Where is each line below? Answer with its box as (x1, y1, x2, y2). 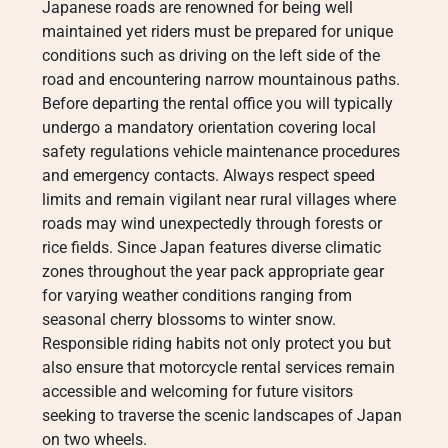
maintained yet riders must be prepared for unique (42, 22, 393, 41)
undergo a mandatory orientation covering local (42, 118, 376, 137)
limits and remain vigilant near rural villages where (42, 190, 396, 209)
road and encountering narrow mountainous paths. (42, 70, 400, 89)
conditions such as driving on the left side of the (42, 46, 380, 65)
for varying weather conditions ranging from (42, 286, 352, 305)
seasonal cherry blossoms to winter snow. (42, 310, 336, 329)
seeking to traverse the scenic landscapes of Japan (42, 406, 402, 425)
